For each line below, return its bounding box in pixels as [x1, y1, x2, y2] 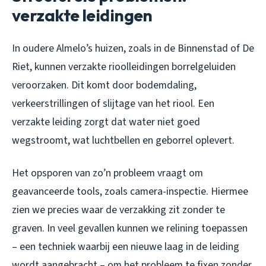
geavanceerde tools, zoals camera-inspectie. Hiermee [12, 184, 248, 199]
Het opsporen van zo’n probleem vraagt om [12, 166, 203, 181]
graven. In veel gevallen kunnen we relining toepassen [12, 221, 248, 236]
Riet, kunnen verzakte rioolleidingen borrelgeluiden [12, 59, 236, 75]
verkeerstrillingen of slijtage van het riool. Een [12, 96, 214, 112]
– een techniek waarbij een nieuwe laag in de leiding [12, 239, 239, 255]
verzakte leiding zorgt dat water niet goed [12, 115, 200, 130]
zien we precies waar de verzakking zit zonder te [12, 202, 225, 218]
